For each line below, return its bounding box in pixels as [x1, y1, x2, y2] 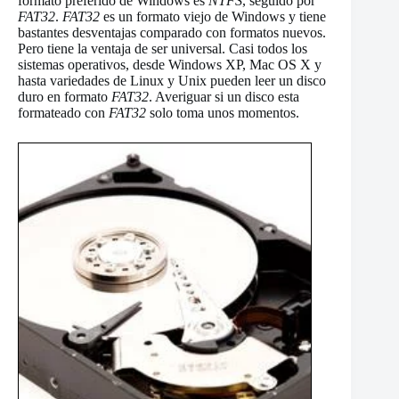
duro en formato [18, 89, 111, 104]
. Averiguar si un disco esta [149, 89, 299, 104]
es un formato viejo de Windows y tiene [100, 9, 326, 24]
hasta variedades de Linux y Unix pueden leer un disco [18, 73, 326, 88]
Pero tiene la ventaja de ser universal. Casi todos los [18, 41, 307, 56]
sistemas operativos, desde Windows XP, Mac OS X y [18, 57, 322, 72]
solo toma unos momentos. [146, 105, 299, 120]
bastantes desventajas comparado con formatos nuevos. [18, 25, 326, 40]
